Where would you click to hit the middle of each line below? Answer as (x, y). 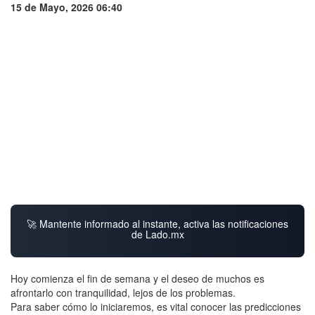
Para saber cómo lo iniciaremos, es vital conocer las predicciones (156, 307)
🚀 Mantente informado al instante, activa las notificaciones (157, 224)
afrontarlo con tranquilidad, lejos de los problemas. (123, 292)
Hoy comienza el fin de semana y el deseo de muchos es (137, 278)
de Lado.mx (157, 234)
